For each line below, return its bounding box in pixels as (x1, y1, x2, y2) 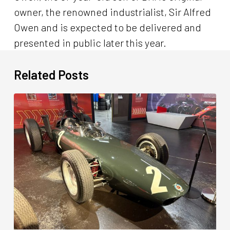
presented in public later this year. (13, 36, 168, 49)
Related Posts (13, 67, 89, 82)
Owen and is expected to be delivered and (13, 21, 201, 34)
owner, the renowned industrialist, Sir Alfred (13, 6, 211, 18)
